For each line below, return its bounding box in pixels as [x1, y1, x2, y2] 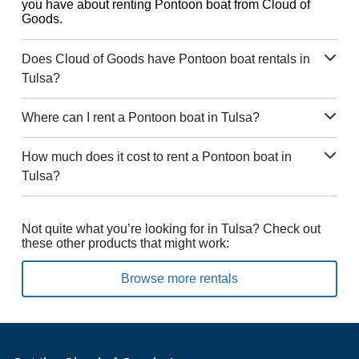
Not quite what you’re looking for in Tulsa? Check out [21, 222, 321, 236]
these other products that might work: [21, 236, 229, 250]
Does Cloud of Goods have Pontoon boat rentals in [21, 52, 310, 66]
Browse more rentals [120, 272, 238, 285]
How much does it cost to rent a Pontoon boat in [21, 150, 292, 163]
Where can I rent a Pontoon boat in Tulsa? [21, 111, 260, 124]
